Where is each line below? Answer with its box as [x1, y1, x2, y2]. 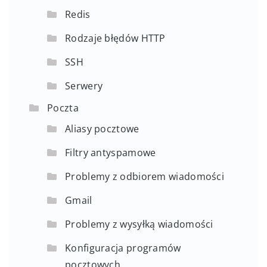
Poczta [47, 101, 79, 114]
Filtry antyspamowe [65, 145, 156, 159]
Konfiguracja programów [65, 241, 181, 254]
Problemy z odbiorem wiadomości [65, 169, 224, 183]
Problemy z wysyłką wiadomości [65, 217, 213, 231]
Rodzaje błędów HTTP [65, 31, 166, 45]
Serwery [65, 79, 103, 92]
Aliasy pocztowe [65, 122, 139, 135]
